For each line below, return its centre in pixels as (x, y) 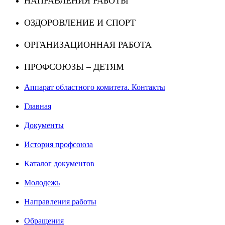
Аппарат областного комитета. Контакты (95, 87)
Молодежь (42, 183)
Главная (38, 106)
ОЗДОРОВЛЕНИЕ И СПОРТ (80, 23)
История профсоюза (59, 145)
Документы (44, 126)
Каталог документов (59, 164)
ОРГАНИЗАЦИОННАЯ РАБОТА (88, 45)
